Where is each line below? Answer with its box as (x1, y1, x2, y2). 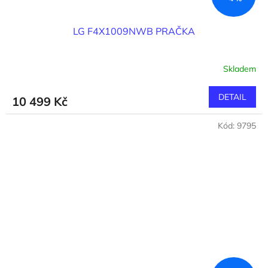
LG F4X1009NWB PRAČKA (73, 25, 195, 38)
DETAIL (218, 92, 246, 103)
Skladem (223, 63, 256, 74)
